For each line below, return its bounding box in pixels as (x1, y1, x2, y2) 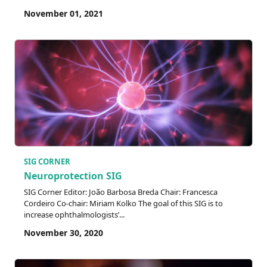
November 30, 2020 (24, 226, 103, 238)
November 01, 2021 (24, 7, 103, 19)
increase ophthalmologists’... (24, 209, 125, 220)
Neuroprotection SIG (24, 169, 122, 182)
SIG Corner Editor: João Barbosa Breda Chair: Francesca (24, 186, 218, 197)
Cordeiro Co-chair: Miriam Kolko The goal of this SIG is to (24, 197, 223, 209)
